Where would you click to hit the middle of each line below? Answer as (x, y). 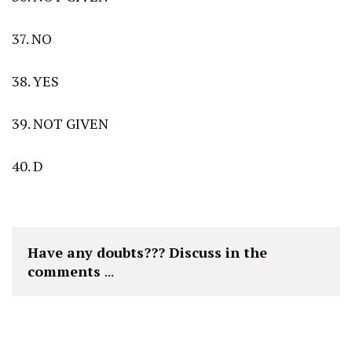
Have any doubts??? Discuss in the (147, 252)
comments (66, 271)
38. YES (35, 81)
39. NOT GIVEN (60, 123)
